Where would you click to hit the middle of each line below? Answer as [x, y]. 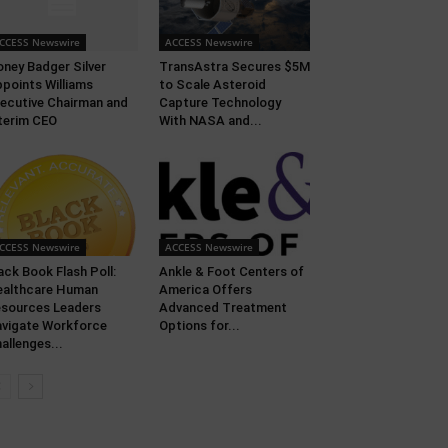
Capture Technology [219, 103]
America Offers [205, 290]
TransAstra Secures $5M [234, 67]
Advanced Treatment [222, 308]
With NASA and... [210, 121]
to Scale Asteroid [212, 85]
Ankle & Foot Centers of [231, 272]
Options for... [199, 326]
